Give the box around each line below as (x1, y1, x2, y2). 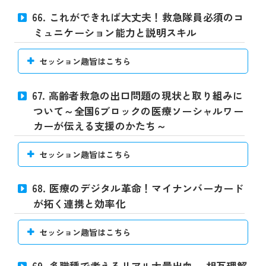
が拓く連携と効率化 (33, 195, 125, 211)
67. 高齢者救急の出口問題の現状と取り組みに (31, 87, 243, 103)
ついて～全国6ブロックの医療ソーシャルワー (33, 103, 243, 118)
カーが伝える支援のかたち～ (33, 118, 166, 133)
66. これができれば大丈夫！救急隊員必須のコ (31, 9, 244, 25)
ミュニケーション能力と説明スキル (33, 25, 197, 40)
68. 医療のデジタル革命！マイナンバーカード (31, 180, 244, 195)
